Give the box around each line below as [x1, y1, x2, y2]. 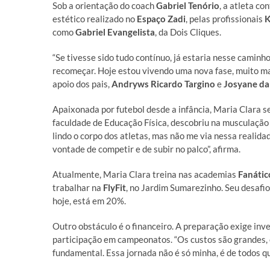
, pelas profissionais [186, 13, 265, 24]
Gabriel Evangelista [75, 27, 155, 37]
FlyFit [103, 182, 126, 193]
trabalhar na [52, 182, 103, 193]
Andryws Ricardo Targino [111, 78, 215, 89]
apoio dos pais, [52, 78, 111, 89]
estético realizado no [52, 13, 137, 24]
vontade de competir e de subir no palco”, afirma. [52, 143, 240, 154]
